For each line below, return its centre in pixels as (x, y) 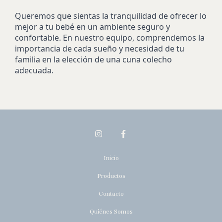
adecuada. (34, 70)
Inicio (111, 158)
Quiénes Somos (111, 211)
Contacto (111, 194)
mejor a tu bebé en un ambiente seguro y (92, 27)
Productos (111, 176)
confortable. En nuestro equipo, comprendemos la (110, 37)
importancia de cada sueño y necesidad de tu (100, 48)
